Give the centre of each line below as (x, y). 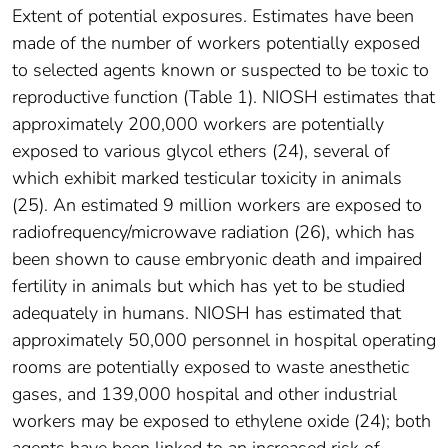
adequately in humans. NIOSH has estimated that (206, 312)
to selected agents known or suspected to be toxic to (220, 69)
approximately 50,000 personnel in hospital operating (224, 339)
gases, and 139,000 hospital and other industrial (204, 393)
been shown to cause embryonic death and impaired (217, 258)
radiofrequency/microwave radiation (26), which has (213, 231)
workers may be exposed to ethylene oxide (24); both (221, 420)
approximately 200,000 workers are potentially (198, 123)
